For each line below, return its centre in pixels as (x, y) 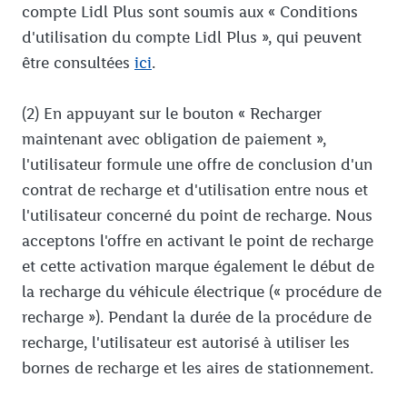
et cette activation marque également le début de (198, 267)
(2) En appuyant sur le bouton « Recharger (172, 114)
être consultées (78, 63)
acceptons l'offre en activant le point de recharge (198, 241)
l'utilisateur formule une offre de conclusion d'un (197, 165)
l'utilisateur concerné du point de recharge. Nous (197, 216)
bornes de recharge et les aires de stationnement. (198, 368)
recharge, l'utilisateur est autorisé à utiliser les (186, 343)
